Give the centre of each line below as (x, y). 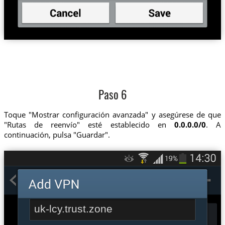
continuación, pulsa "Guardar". (57, 134)
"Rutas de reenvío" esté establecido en (89, 124)
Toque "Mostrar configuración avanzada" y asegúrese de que (113, 114)
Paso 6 (113, 96)
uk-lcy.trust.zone (74, 209)
